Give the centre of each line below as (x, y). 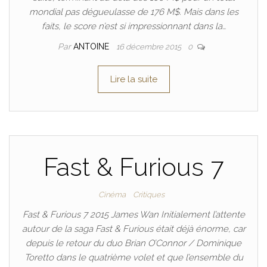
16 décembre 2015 (149, 47)
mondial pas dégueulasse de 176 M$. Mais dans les (133, 12)
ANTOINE (92, 46)
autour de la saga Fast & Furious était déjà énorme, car (133, 229)
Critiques (148, 195)
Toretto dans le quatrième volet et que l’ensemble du (133, 257)
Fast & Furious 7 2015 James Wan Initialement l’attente (133, 215)
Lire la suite (133, 79)
